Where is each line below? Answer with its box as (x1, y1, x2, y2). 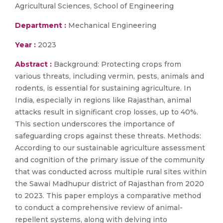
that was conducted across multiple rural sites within (15, 167, 207, 176)
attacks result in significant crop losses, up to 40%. (15, 108, 198, 116)
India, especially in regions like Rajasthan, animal (15, 96, 191, 105)
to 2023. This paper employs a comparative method (15, 191, 201, 200)
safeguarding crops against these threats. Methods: (15, 131, 201, 140)
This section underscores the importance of (15, 119, 174, 128)
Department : (15, 21, 66, 30)
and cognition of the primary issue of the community (15, 155, 205, 164)
